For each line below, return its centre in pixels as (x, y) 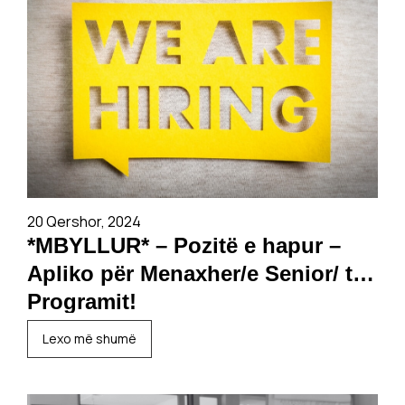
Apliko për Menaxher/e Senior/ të (196, 273)
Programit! (82, 301)
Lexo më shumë (89, 339)
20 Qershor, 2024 (84, 221)
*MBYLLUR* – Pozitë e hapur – (184, 245)
